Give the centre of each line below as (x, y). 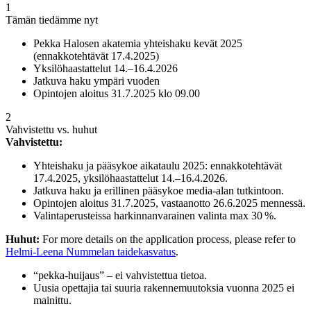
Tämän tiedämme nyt (52, 20)
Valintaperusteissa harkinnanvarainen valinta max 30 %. (155, 216)
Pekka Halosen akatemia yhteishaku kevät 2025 (138, 44)
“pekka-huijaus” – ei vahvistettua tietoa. (120, 276)
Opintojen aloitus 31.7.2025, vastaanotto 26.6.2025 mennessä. (169, 203)
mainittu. (52, 301)
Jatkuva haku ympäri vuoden (96, 81)
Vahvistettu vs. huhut (51, 130)
